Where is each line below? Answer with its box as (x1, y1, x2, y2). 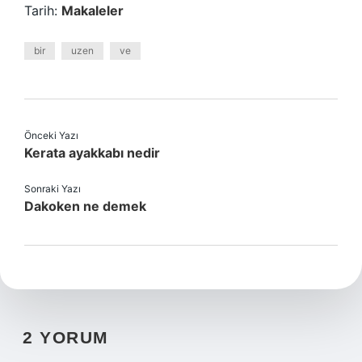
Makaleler (61, 2, 124, 19)
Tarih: (24, 2, 61, 19)
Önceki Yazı (24, 129, 78, 141)
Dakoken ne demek (24, 198, 146, 214)
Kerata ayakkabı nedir (24, 145, 160, 161)
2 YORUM (23, 328, 109, 347)
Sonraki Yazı (24, 183, 81, 195)
